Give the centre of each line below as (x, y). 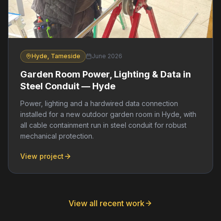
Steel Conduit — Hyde (68, 86)
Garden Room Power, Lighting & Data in (106, 74)
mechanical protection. (57, 136)
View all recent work (107, 203)
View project (42, 156)
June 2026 (107, 56)
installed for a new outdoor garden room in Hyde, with (108, 114)
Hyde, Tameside (56, 56)
